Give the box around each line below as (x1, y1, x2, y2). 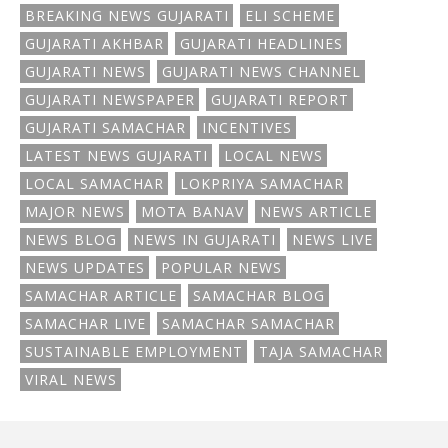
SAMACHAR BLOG (193, 286, 325, 305)
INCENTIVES (202, 118, 292, 137)
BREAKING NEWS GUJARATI (25, 6, 229, 25)
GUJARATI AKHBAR (25, 34, 164, 53)
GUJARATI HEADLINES (180, 34, 343, 53)
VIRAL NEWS (25, 370, 117, 389)
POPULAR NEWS (161, 258, 282, 277)
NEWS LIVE (292, 230, 373, 249)
